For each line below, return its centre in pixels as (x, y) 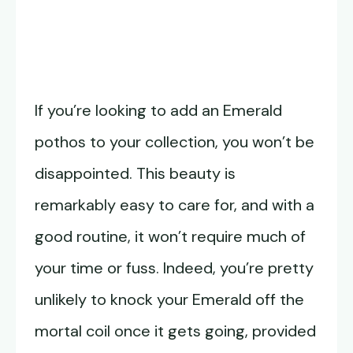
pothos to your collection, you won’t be (175, 142)
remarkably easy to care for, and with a (175, 205)
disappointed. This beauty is (135, 174)
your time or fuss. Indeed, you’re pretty (174, 268)
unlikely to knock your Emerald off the (169, 300)
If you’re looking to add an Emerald (158, 111)
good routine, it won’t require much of (170, 237)
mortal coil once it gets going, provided (175, 331)
